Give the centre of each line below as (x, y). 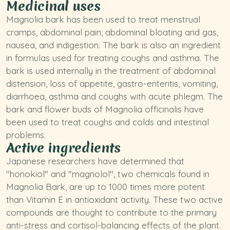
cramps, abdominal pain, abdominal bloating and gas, (112, 32)
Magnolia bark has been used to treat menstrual (103, 19)
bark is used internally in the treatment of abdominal (111, 71)
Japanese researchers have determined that (95, 161)
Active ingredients (63, 148)
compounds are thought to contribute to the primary (111, 212)
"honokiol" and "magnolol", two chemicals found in (108, 174)
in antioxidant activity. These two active (143, 199)
